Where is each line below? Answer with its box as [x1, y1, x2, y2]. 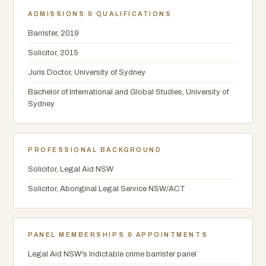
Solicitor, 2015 [28, 48, 78, 57]
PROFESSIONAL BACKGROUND [28, 147, 162, 153]
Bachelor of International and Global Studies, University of [28, 87, 229, 96]
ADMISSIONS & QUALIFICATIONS [28, 11, 172, 17]
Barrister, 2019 [28, 28, 79, 37]
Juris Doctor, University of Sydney [28, 68, 145, 77]
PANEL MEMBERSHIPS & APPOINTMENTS [28, 232, 208, 238]
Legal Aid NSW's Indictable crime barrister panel [28, 249, 197, 258]
